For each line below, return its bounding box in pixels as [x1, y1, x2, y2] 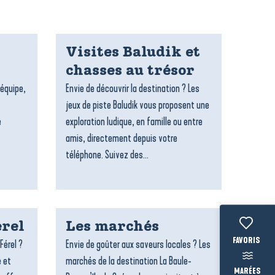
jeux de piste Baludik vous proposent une [66, 98, 209, 112]
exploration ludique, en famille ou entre [66, 115, 203, 128]
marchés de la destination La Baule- [66, 254, 192, 268]
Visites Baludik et [66, 46, 200, 60]
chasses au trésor [66, 64, 195, 78]
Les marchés [66, 220, 159, 234]
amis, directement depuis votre [66, 131, 177, 145]
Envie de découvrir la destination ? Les [66, 82, 199, 95]
